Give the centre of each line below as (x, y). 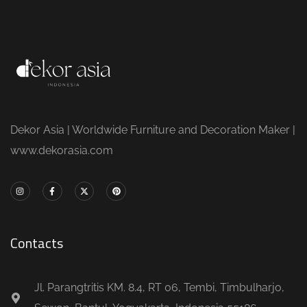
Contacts (37, 243)
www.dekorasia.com (63, 150)
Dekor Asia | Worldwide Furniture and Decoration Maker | (153, 130)
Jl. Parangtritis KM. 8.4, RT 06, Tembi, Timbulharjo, (159, 287)
